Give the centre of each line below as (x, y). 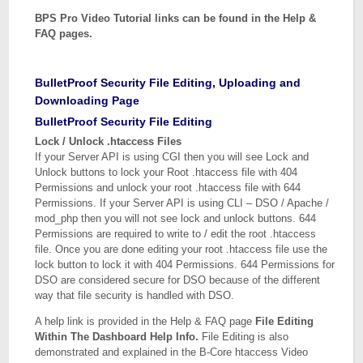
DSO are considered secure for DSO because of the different (178, 280)
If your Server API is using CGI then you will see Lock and (172, 157)
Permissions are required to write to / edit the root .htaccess (176, 234)
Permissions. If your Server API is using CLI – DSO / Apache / (182, 203)
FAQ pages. (64, 34)
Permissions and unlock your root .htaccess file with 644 (168, 188)
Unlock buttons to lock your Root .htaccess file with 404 (167, 172)
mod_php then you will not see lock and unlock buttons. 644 (176, 218)
